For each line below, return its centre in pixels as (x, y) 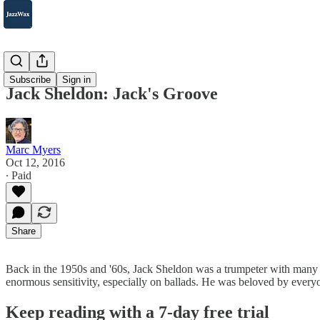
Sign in (76, 80)
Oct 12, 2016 (35, 162)
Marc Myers (33, 149)
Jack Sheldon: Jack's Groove (112, 93)
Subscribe (30, 80)
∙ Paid (19, 175)
